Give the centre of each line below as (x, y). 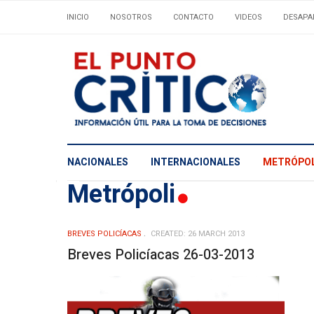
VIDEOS (248, 17)
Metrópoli (124, 194)
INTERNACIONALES (196, 163)
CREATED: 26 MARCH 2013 (198, 233)
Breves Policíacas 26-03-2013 (161, 254)
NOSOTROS (131, 17)
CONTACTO (193, 17)
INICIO (78, 17)
